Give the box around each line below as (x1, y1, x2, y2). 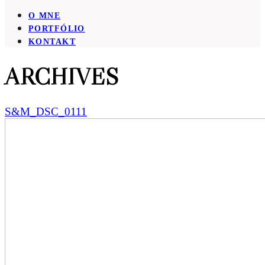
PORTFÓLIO (28, 24, 85, 34)
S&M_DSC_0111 (5, 105, 87, 118)
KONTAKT (28, 37, 76, 47)
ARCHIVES (5, 61, 118, 91)
